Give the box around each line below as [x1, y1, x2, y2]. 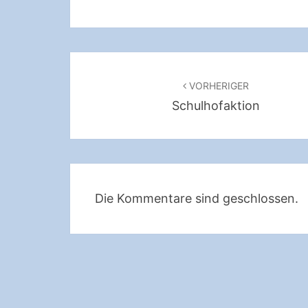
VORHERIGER [186, 80, 249, 91]
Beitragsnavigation [69, 52, 251, 76]
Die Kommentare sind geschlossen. [95, 191, 298, 206]
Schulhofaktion [171, 98, 260, 113]
